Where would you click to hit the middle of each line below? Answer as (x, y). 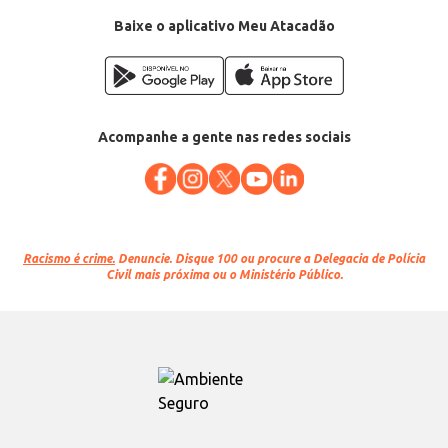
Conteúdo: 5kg (51, 24)
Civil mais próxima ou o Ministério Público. (224, 275)
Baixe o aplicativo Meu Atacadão (224, 26)
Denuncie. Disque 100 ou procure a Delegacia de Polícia (270, 259)
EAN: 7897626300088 (70, 40)
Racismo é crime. (69, 259)
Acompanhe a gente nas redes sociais (224, 137)
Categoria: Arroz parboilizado (95, 8)
